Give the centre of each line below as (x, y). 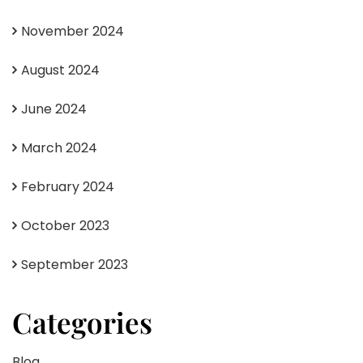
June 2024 (54, 109)
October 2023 (65, 225)
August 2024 (60, 70)
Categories (82, 322)
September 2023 (75, 264)
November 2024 (73, 31)
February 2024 (68, 186)
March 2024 (59, 147)
